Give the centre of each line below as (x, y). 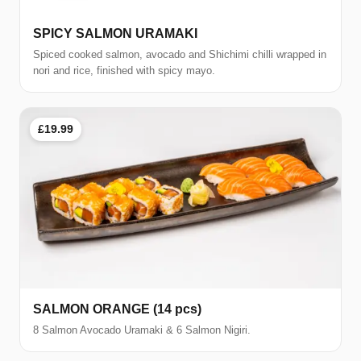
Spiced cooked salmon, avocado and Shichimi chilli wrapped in (180, 55)
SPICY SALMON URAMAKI (115, 34)
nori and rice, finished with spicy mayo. (124, 71)
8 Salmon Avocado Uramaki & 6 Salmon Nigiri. (142, 330)
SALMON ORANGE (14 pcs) (117, 309)
